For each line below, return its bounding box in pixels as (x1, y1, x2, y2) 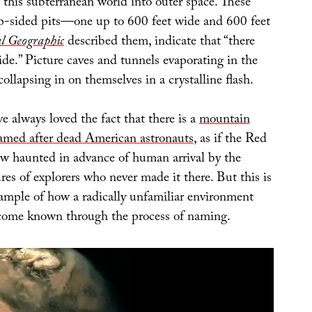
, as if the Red (193, 129, 267, 152)
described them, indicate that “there (63, 31, 255, 54)
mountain (198, 109, 250, 132)
